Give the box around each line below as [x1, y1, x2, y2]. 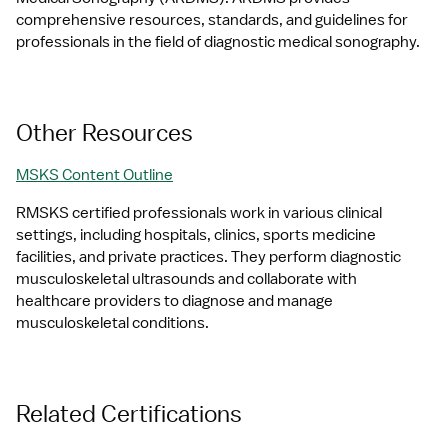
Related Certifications [16, 399, 242, 427]
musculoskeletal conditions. [16, 313, 209, 333]
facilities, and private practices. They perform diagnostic [16, 247, 401, 267]
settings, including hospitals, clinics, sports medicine [16, 225, 376, 245]
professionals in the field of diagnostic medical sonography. [16, 32, 420, 52]
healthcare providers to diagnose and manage [16, 291, 333, 311]
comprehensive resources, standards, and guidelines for [16, 10, 408, 30]
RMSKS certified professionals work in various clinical [16, 203, 382, 223]
